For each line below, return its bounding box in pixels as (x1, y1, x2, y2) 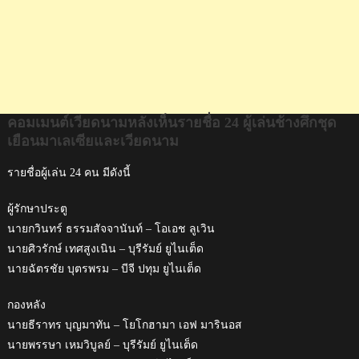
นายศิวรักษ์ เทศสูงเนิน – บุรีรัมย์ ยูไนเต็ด (6, 242, 204, 255)
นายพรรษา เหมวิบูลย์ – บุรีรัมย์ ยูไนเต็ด (6, 338, 198, 351)
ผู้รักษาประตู (6, 202, 67, 215)
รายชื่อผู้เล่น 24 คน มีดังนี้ (6, 166, 131, 179)
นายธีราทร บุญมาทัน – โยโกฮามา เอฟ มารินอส (6, 318, 242, 331)
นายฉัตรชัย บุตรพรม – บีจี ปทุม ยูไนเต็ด (6, 262, 201, 275)
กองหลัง (6, 298, 46, 311)
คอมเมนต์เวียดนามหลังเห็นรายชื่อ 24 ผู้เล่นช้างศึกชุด (6, 114, 337, 131)
